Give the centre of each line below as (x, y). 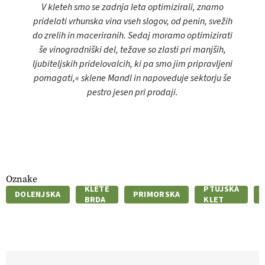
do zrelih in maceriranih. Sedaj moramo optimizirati (132, 36)
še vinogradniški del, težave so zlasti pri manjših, (132, 50)
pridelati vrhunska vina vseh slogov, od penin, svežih (132, 22)
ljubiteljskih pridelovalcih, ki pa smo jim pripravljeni (132, 64)
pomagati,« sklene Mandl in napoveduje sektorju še (132, 78)
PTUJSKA (222, 190)
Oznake (22, 179)
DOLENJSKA (38, 195)
